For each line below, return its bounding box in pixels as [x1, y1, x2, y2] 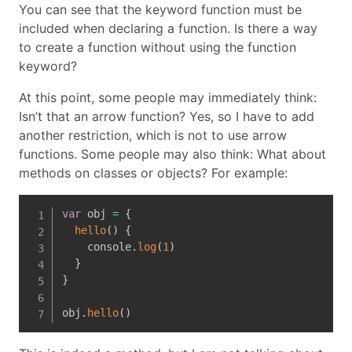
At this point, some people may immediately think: [19, 89, 317, 105]
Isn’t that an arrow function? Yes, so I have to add [19, 108, 314, 124]
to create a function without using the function [19, 38, 296, 55]
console [61, 240, 131, 253]
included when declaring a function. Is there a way [19, 20, 317, 36]
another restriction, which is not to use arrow [19, 126, 287, 143]
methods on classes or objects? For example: [19, 164, 288, 181]
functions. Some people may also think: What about [19, 145, 326, 162]
